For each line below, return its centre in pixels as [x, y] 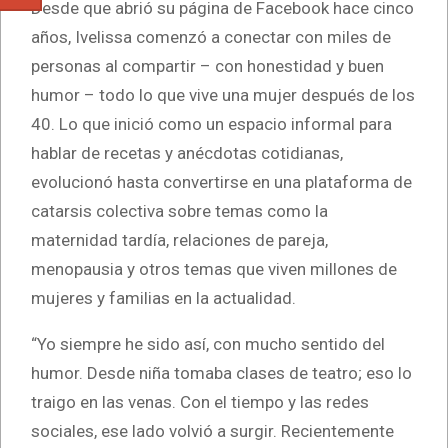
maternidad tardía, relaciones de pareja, [179, 239]
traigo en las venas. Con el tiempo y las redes [200, 401]
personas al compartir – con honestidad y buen [207, 65]
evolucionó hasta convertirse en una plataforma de [221, 181]
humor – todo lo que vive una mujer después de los [223, 94]
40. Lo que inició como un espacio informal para [211, 123]
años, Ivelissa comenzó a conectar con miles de [211, 36]
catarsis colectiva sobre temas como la [179, 210]
